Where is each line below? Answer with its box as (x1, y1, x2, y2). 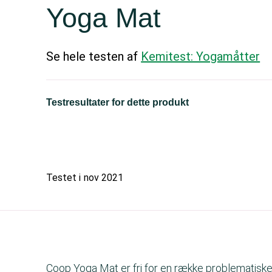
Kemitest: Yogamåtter (141, 49, 260, 64)
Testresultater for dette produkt (46, 97, 189, 107)
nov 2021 (84, 172, 124, 183)
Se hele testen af (46, 49, 141, 64)
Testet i (46, 172, 81, 183)
